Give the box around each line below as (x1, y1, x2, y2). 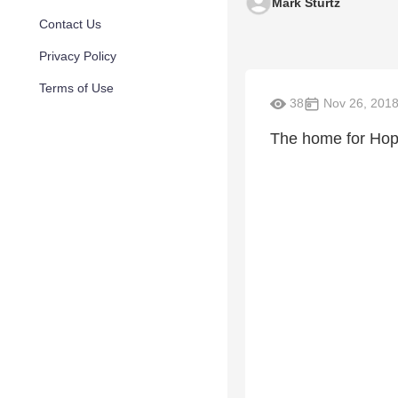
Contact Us (39, 17, 101, 31)
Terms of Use (39, 81, 114, 95)
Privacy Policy (39, 49, 116, 63)
